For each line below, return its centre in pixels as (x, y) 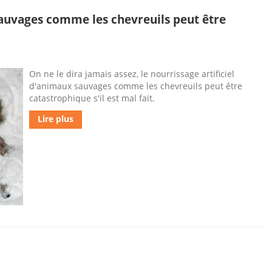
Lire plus (56, 119)
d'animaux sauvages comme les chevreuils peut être (136, 86)
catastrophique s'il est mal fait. (92, 98)
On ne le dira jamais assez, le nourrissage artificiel (132, 74)
